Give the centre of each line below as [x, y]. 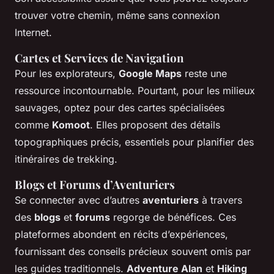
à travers [220, 200]
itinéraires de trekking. [66, 159]
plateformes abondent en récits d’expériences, [121, 234]
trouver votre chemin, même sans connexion [117, 15]
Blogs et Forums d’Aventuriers [95, 184]
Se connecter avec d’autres [79, 200]
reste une [204, 73]
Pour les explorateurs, [67, 73]
